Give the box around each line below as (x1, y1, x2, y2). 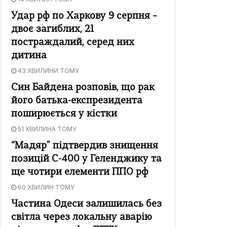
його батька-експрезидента (11, 96, 142, 106)
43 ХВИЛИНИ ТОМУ (16, 67, 79, 75)
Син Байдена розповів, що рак (11, 83, 155, 93)
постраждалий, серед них (11, 38, 134, 48)
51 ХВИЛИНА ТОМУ (16, 125, 77, 133)
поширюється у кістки (11, 109, 117, 120)
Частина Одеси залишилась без (11, 200, 162, 210)
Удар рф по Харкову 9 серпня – (11, 12, 157, 22)
